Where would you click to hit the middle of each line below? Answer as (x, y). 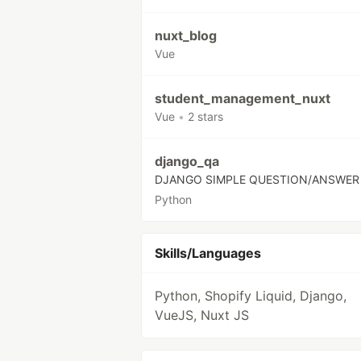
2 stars (205, 116)
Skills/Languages (208, 253)
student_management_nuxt (243, 98)
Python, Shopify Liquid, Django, (251, 296)
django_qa (187, 161)
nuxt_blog (186, 35)
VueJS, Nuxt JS (202, 315)
